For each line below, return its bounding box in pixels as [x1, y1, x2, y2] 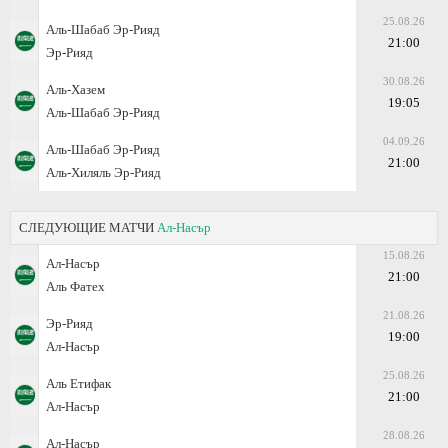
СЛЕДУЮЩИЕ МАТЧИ [19, 219, 157, 235]
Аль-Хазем [46, 81, 105, 97]
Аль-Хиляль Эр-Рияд [46, 164, 161, 180]
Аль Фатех [46, 278, 105, 294]
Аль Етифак [46, 375, 111, 391]
